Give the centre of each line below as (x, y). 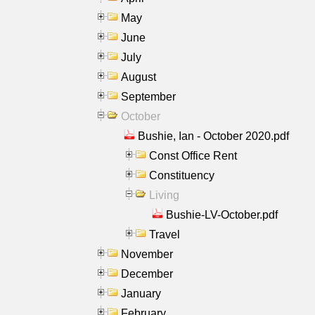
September (148, 96)
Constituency (182, 175)
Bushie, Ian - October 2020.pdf (213, 136)
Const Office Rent (193, 155)
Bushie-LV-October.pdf (222, 214)
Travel (165, 234)
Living (164, 195)
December (147, 274)
